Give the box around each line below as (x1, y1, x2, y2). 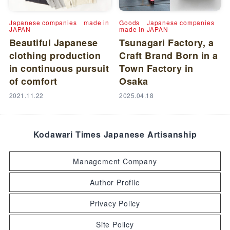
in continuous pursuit (9, 61, 109, 75)
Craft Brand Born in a (119, 48, 218, 62)
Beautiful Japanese (9, 35, 98, 49)
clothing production (9, 48, 101, 62)
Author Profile (90, 177, 140, 187)
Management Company (73, 156, 157, 166)
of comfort (9, 74, 57, 88)
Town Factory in (119, 61, 194, 75)
